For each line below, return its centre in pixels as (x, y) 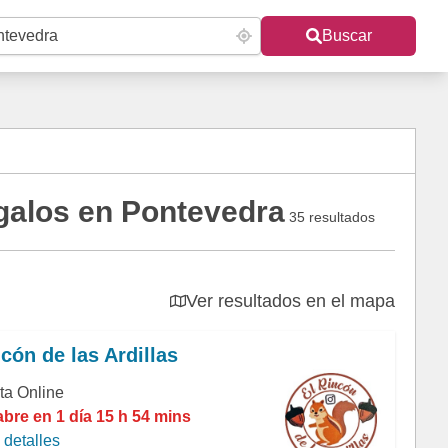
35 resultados (331, 217)
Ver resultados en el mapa (290, 301)
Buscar (346, 35)
